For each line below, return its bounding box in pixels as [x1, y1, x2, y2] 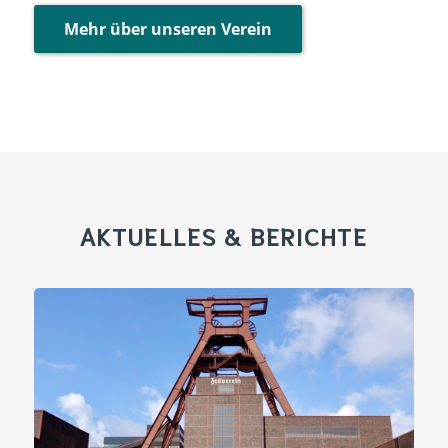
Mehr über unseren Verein [63, 18, 272, 41]
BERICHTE [243, 219, 369, 252]
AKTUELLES [79, 219, 225, 252]
